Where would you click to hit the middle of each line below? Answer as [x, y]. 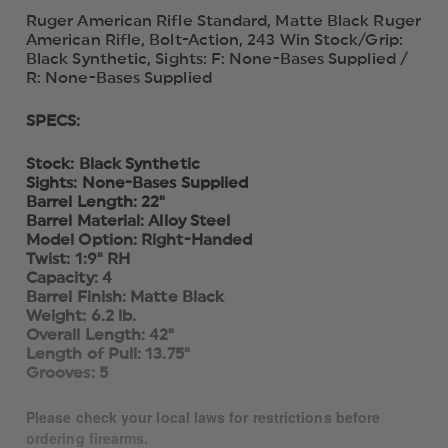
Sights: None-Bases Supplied [137, 183]
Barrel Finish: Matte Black [125, 297]
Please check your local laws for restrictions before [203, 417]
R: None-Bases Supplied [119, 78]
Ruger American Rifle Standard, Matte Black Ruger [223, 21]
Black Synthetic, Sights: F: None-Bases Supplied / [217, 59]
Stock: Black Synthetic [113, 164]
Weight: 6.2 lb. [81, 316]
